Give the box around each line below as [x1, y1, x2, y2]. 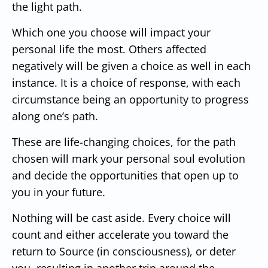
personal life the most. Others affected [12, 41, 206, 56]
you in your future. [12, 184, 105, 199]
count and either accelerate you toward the [12, 227, 229, 242]
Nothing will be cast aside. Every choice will [12, 210, 231, 225]
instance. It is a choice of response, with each [12, 75, 240, 90]
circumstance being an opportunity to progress [12, 92, 249, 106]
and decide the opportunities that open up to [12, 167, 239, 182]
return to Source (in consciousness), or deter [12, 243, 236, 258]
